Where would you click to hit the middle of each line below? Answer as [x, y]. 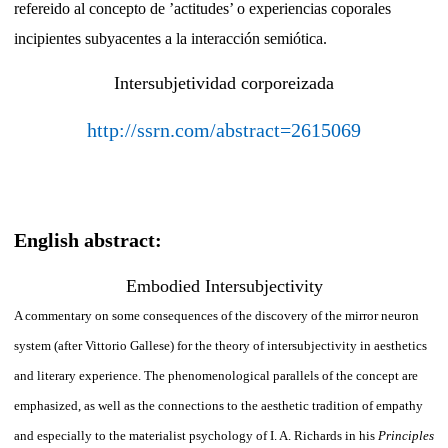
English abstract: [88, 240]
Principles [406, 436]
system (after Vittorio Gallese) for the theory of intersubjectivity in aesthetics [220, 346]
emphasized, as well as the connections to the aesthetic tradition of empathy [218, 406]
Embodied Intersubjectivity [224, 286]
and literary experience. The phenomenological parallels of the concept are [216, 376]
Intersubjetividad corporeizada [224, 83]
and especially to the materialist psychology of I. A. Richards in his [196, 436]
